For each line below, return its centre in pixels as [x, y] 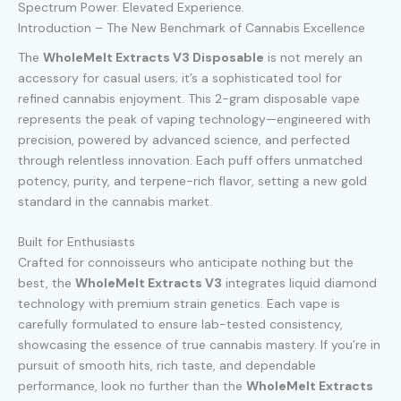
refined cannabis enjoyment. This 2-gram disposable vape [189, 98]
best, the [47, 283]
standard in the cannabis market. [115, 201]
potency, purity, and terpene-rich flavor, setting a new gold [192, 180]
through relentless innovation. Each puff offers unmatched [190, 160]
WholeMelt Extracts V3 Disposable [154, 57]
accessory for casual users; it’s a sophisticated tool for [180, 77]
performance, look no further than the [132, 386]
